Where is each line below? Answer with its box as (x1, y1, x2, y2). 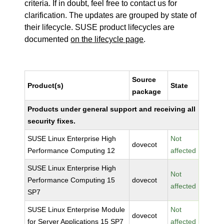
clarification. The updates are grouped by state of (24, 11, 197, 19)
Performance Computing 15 (27, 176, 115, 184)
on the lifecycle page (70, 35, 144, 43)
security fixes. (27, 117, 76, 125)
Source (132, 75, 156, 83)
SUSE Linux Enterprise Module (27, 205, 125, 213)
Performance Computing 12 (27, 146, 115, 154)
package (132, 87, 161, 95)
